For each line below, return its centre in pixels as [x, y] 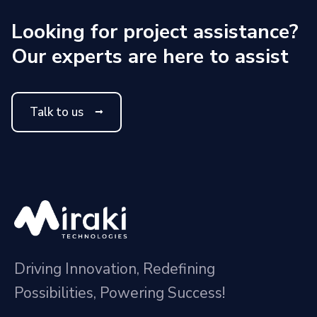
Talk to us [57, 112]
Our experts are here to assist [150, 56]
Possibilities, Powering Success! [120, 293]
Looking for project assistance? [155, 31]
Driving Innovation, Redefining [115, 269]
